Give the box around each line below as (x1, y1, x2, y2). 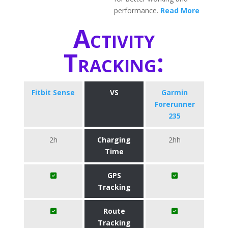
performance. (114, 6, 160, 15)
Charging (97, 135, 131, 145)
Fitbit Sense (32, 88, 75, 97)
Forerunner (154, 99, 195, 109)
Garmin (161, 88, 188, 97)
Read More (160, 6, 199, 15)
